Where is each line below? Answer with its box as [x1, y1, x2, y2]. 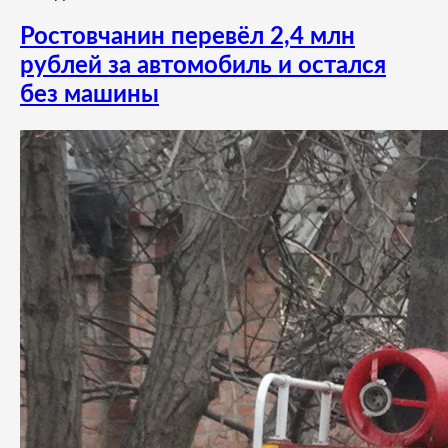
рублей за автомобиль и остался [20, 54, 386, 79]
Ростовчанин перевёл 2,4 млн [20, 25, 355, 50]
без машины [20, 83, 159, 108]
